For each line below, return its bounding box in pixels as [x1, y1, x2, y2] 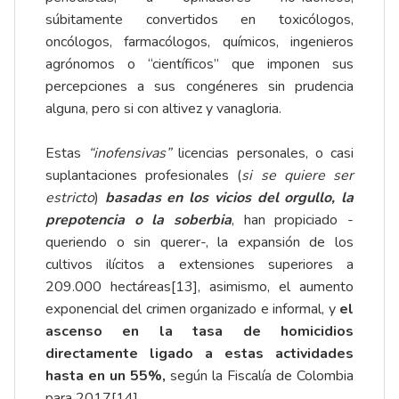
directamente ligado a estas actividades [45, 344, 354, 364]
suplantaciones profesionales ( [45, 166, 242, 186]
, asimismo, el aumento [198, 277, 354, 297]
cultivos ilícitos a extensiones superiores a [45, 255, 354, 275]
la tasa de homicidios [159, 322, 354, 342]
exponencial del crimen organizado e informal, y [45, 299, 339, 320]
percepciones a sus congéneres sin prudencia [45, 77, 354, 97]
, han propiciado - [232, 210, 354, 231]
